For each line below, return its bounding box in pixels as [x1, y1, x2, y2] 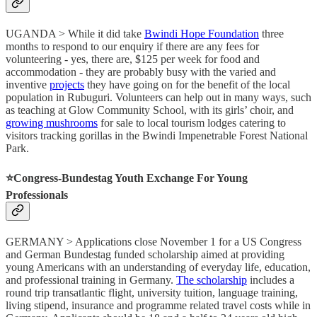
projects [50, 78, 84, 91]
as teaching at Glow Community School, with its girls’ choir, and [6, 103, 294, 116]
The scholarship [176, 274, 247, 287]
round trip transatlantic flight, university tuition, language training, [6, 287, 298, 299]
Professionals [6, 189, 68, 202]
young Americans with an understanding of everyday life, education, [6, 261, 311, 274]
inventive [6, 78, 50, 91]
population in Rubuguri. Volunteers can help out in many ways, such [6, 91, 311, 103]
